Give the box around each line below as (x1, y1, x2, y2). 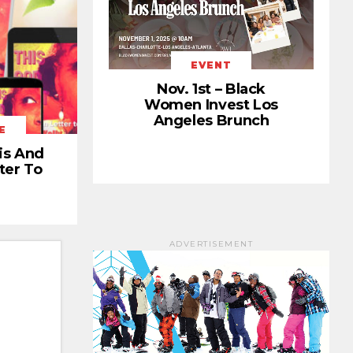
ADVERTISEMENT (169, 239, 254, 249)
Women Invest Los (143, 96, 279, 114)
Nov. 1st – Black (156, 80, 266, 98)
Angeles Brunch (153, 112, 269, 130)
